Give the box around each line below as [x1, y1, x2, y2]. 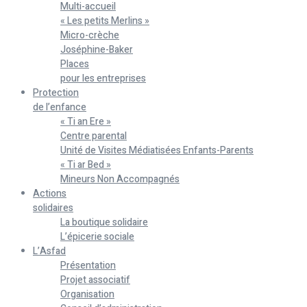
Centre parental [60, 129, 127, 144]
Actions [33, 186, 66, 201]
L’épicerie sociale [60, 230, 134, 245]
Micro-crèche [60, 28, 119, 43]
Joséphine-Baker [60, 42, 133, 58]
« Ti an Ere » [60, 114, 111, 130]
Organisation [60, 287, 114, 302]
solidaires [33, 201, 73, 216]
